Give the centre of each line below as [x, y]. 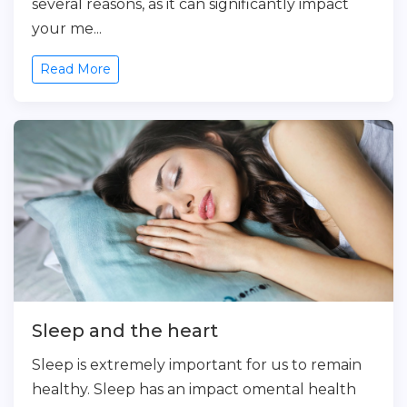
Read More [75, 69]
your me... [67, 29]
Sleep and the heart [125, 331]
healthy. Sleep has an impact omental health [194, 389]
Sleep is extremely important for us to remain [197, 365]
